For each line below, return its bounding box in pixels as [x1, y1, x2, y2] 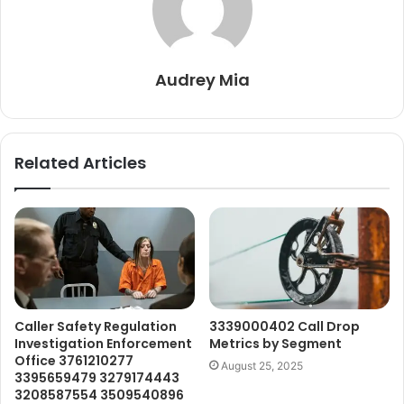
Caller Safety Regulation [14, 317, 177, 335]
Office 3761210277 [14, 351, 133, 370]
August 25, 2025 [221, 358, 303, 372]
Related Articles [14, 151, 146, 174]
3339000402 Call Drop [209, 317, 360, 335]
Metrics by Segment [209, 334, 342, 353]
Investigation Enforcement [14, 334, 192, 353]
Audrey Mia [154, 68, 250, 91]
